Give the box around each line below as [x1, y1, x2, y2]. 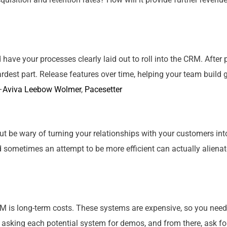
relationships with [91, 129, 159, 138]
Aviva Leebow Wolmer [3, 85, 81, 94]
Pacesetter [85, 85, 122, 94]
